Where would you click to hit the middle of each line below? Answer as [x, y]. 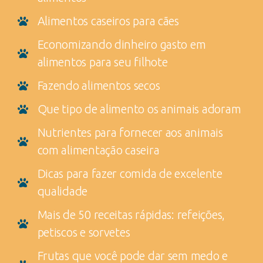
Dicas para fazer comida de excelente [130, 173]
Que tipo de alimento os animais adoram [139, 109]
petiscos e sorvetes [84, 232]
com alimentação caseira [98, 150]
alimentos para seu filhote [102, 62]
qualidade [63, 191]
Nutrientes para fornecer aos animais [130, 132]
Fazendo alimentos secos [99, 85]
